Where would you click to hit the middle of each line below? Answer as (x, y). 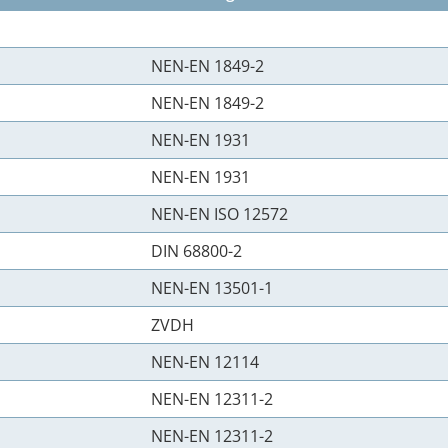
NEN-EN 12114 (205, 362)
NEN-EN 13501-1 (212, 288)
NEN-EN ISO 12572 (219, 214)
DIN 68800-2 (196, 251)
